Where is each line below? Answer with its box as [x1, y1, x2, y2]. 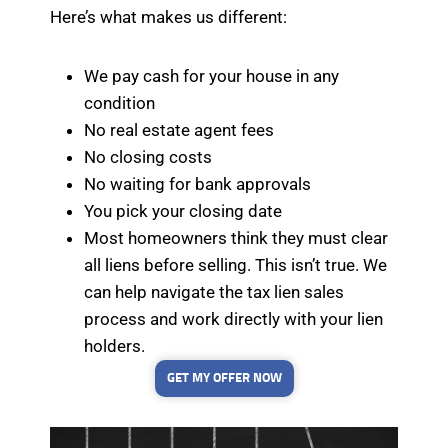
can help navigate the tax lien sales [84, 281, 344, 302]
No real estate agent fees [84, 119, 274, 140]
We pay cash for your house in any [84, 65, 339, 86]
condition [84, 92, 155, 113]
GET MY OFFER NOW [166, 371, 282, 385]
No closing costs [84, 146, 212, 167]
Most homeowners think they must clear [84, 227, 388, 248]
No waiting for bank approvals [84, 173, 311, 194]
